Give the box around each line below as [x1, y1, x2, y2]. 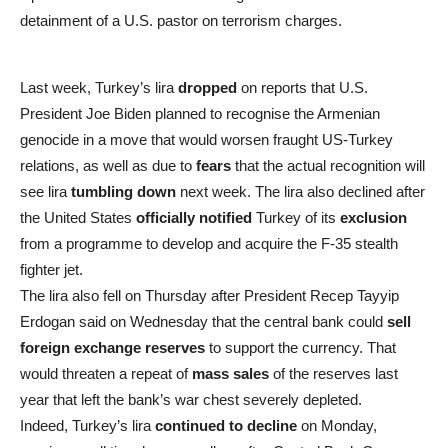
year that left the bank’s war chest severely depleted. [20, 390, 362, 408]
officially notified [136, 208, 252, 226]
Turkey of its [252, 208, 340, 226]
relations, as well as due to [20, 156, 196, 174]
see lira [20, 182, 71, 200]
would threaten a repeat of [20, 364, 192, 382]
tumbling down [71, 182, 176, 200]
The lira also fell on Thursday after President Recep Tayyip [20, 286, 399, 304]
